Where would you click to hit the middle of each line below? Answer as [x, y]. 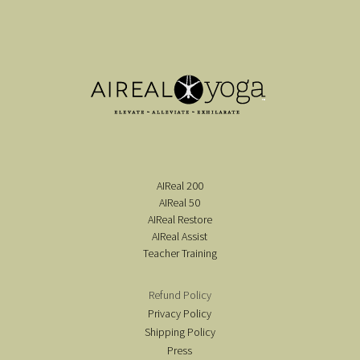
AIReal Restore [180, 219]
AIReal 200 [180, 186]
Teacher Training [180, 253]
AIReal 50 [180, 202]
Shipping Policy [180, 332]
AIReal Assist [180, 236]
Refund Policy [180, 295]
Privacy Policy [180, 313]
